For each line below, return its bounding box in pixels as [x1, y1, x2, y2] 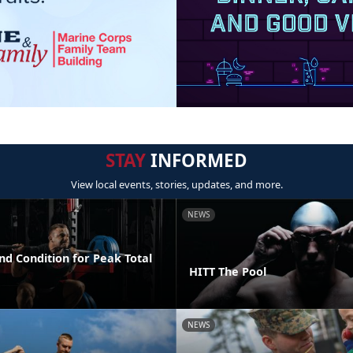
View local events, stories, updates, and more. [70, 177, 283, 192]
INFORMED [146, 148, 247, 173]
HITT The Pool [189, 263, 266, 279]
